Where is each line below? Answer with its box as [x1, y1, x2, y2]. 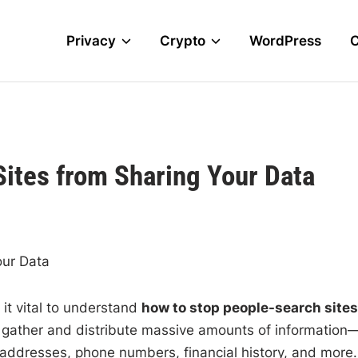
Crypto [160, 33, 206, 49]
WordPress [249, 33, 322, 49]
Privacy [66, 33, 117, 49]
